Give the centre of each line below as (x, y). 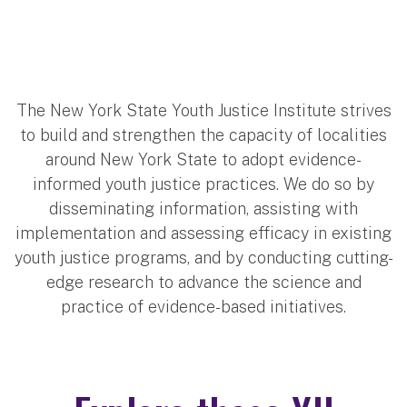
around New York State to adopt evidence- (203, 160)
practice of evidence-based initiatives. (203, 307)
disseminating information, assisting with (203, 209)
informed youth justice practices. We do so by (203, 184)
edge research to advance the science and (203, 283)
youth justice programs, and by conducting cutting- (203, 258)
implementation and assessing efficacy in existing (203, 233)
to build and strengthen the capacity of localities (203, 135)
